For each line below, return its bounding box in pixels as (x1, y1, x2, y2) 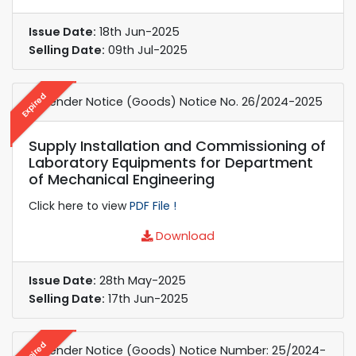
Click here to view (29, 197, 130, 214)
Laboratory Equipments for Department (29, 152, 313, 172)
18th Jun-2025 (96, 23, 180, 40)
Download (153, 227, 215, 244)
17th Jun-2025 (105, 290, 188, 307)
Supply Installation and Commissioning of (29, 135, 326, 156)
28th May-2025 (96, 272, 186, 288)
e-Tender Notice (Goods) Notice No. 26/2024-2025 (29, 93, 323, 110)
